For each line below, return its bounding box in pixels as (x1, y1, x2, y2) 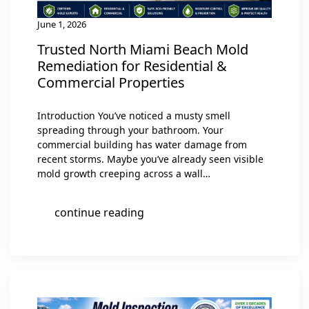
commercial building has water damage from (37, 137, 247, 151)
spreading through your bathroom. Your (37, 123, 223, 137)
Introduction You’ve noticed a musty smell (37, 108, 230, 122)
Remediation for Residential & (37, 56, 227, 75)
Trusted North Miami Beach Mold (37, 39, 248, 59)
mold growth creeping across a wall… (37, 166, 210, 180)
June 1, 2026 (37, 17, 86, 30)
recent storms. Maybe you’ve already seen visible (37, 152, 263, 166)
